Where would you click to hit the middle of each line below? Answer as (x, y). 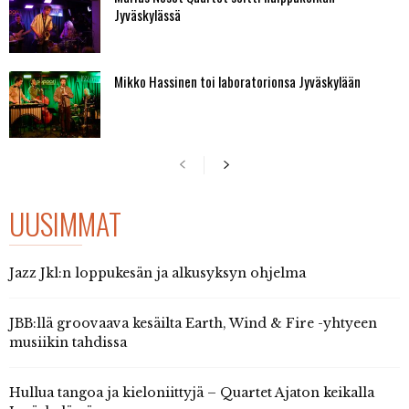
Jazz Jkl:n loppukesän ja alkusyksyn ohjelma (157, 273)
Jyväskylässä (147, 14)
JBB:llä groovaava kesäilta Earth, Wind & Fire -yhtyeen (193, 323)
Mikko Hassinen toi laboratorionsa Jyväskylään (237, 81)
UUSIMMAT (65, 223)
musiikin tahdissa (68, 342)
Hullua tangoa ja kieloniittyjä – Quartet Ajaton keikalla (192, 392)
